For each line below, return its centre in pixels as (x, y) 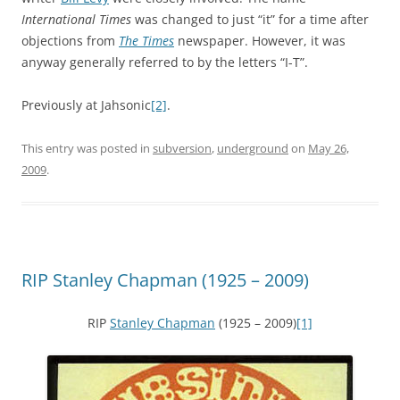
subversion (182, 148)
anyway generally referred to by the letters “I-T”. (165, 62)
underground (253, 148)
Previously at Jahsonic (86, 104)
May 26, (329, 148)
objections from (70, 40)
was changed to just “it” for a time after (250, 19)
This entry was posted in (87, 148)
